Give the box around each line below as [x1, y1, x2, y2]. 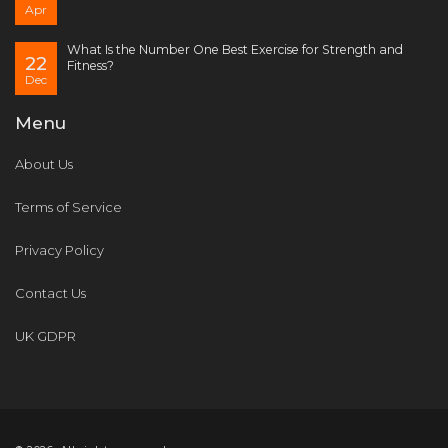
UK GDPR [15, 328, 76, 345]
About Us [15, 156, 73, 173]
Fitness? [67, 58, 114, 74]
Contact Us [15, 285, 86, 302]
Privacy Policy [15, 242, 104, 259]
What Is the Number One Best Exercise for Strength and [67, 42, 403, 58]
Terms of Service [15, 199, 122, 216]
